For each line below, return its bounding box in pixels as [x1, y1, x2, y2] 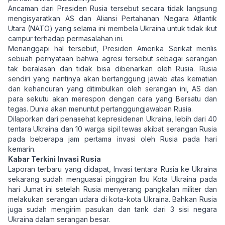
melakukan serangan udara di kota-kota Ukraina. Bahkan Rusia [8, 195, 217, 203]
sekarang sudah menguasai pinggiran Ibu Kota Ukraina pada [8, 175, 217, 183]
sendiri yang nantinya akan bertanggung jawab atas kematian [8, 74, 217, 83]
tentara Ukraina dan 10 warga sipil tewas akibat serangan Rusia [8, 125, 217, 133]
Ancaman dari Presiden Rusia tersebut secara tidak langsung [8, 4, 217, 13]
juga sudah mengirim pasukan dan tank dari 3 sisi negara [8, 205, 217, 213]
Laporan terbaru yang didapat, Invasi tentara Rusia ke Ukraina [8, 165, 217, 173]
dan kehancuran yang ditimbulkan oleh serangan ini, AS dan [8, 84, 217, 93]
